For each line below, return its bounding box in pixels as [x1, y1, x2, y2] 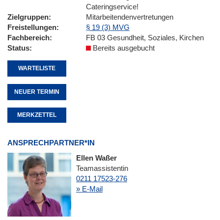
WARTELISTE [18, 64, 55, 72]
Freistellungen [7, 23, 56, 31]
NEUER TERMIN [14, 88, 59, 95]
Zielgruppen [7, 12, 49, 21]
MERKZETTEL [17, 111, 56, 118]
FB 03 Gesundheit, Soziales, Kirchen [86, 33, 204, 42]
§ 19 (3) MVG [86, 23, 130, 31]
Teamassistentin [76, 164, 128, 173]
